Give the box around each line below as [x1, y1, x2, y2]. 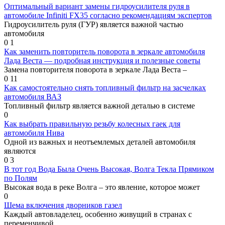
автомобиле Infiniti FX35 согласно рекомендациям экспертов [4, 11, 212, 20]
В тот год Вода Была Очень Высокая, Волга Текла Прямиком [4, 164, 214, 173]
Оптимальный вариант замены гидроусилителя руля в [4, 2, 190, 11]
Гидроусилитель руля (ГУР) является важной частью [4, 20, 183, 29]
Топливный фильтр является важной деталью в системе [4, 101, 195, 110]
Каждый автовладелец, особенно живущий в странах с [4, 209, 192, 218]
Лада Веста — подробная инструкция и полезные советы [4, 56, 200, 65]
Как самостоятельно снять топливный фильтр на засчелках [4, 83, 206, 92]
